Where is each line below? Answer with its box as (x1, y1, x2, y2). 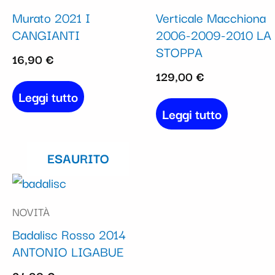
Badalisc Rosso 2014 (12, 223, 126, 244)
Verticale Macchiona (156, 7, 266, 27)
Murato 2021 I (12, 7, 90, 27)
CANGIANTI (12, 24, 80, 44)
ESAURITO (47, 147, 109, 168)
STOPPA (156, 41, 203, 61)
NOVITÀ (12, 202, 50, 220)
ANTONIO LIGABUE (12, 241, 124, 261)
